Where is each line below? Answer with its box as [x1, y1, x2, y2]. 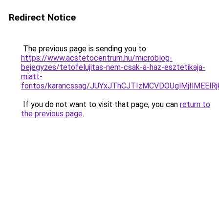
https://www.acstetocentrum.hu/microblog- [21, 53, 173, 63]
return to [180, 100, 210, 109]
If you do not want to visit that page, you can [21, 100, 180, 109]
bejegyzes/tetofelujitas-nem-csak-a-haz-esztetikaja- [21, 63, 205, 72]
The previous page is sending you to [21, 44, 146, 53]
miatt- [21, 72, 43, 81]
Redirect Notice [9, 12, 76, 23]
